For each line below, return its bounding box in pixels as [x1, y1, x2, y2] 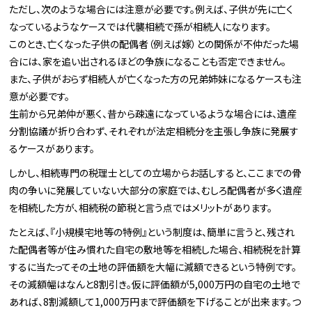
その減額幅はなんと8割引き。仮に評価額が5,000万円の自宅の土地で [9, 277, 301, 292]
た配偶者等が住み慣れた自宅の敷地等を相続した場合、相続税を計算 [9, 242, 302, 257]
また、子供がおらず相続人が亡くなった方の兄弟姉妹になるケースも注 [9, 72, 302, 86]
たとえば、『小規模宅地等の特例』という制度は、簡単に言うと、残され [9, 225, 295, 240]
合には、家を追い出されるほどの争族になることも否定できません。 [9, 54, 287, 69]
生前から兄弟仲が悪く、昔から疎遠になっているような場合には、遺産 [9, 107, 297, 121]
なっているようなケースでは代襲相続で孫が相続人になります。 [9, 19, 272, 34]
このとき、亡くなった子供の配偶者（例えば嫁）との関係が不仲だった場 [9, 37, 299, 52]
